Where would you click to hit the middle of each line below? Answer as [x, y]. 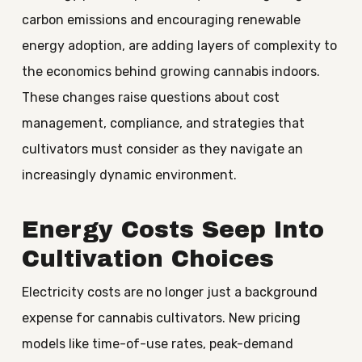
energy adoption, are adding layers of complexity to [179, 46]
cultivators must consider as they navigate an [162, 149]
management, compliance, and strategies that [163, 123]
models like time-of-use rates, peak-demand [157, 344]
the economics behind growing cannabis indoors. [170, 72]
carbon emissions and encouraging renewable [161, 20]
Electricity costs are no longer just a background [169, 292]
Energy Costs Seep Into [173, 230]
